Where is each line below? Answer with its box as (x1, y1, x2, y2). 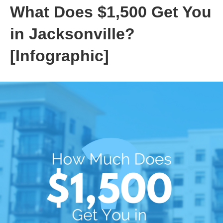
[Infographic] (10, 47, 109, 65)
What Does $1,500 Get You (10, 3, 212, 21)
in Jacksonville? (10, 25, 135, 43)
